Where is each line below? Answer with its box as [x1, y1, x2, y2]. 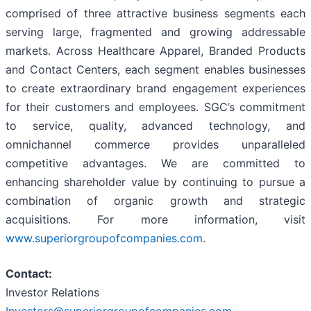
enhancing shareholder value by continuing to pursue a [6, 175, 305, 190]
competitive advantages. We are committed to [6, 156, 305, 171]
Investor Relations [6, 285, 99, 300]
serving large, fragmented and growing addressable [6, 25, 305, 40]
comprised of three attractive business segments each [6, 6, 305, 21]
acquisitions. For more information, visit [6, 212, 305, 227]
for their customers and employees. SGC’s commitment [6, 100, 305, 115]
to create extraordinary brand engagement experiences [6, 81, 305, 96]
